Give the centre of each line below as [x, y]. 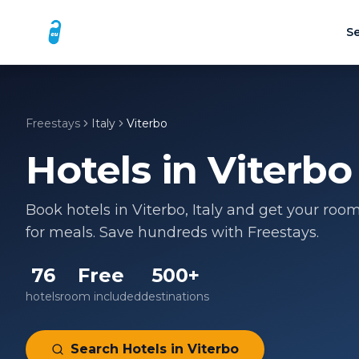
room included [101, 296]
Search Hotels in [129, 349]
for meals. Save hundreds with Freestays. [172, 232]
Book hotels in [79, 210]
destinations [175, 296]
